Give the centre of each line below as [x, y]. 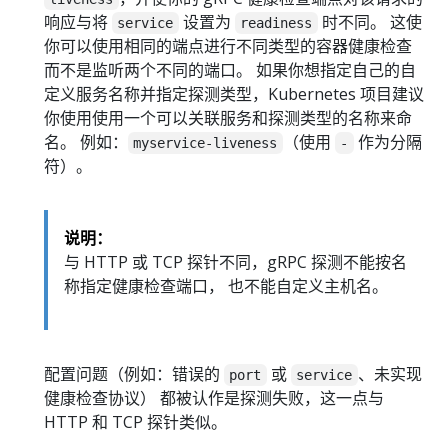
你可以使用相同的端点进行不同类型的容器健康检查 [228, 45]
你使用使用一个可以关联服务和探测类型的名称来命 [228, 117]
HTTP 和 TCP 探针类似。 [135, 421]
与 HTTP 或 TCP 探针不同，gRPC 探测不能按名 [235, 261]
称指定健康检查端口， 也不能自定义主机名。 [226, 285]
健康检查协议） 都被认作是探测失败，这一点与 [214, 397]
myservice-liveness [205, 142]
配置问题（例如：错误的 [134, 373]
